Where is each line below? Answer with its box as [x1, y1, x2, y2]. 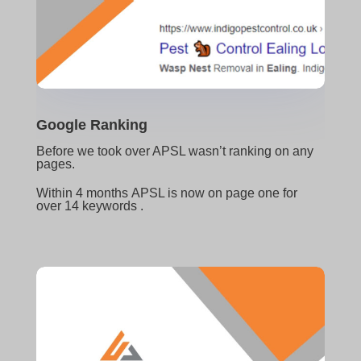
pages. [35, 156, 75, 171]
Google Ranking [35, 116, 147, 133]
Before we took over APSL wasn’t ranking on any [35, 143, 313, 158]
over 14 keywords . [35, 198, 143, 213]
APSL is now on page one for [131, 185, 297, 200]
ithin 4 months [48, 185, 131, 200]
